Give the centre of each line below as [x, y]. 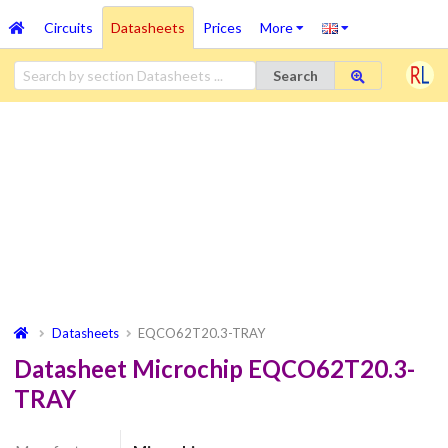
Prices [222, 27]
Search [295, 75]
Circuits [68, 27]
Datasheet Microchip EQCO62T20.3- [214, 369]
